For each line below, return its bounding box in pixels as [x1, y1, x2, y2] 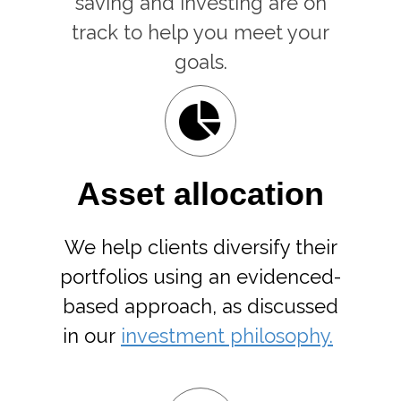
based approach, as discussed [63, 294, 338, 318]
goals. [174, 50, 227, 73]
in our [63, 324, 121, 347]
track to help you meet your [72, 21, 329, 44]
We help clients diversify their [64, 235, 337, 259]
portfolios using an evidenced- [60, 265, 341, 288]
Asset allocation [77, 175, 324, 212]
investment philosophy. [121, 324, 333, 347]
